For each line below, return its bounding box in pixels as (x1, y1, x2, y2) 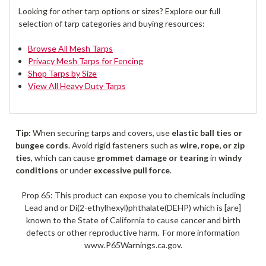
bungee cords (15, 140, 68, 151)
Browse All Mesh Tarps (28, 43, 113, 54)
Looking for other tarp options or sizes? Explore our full (18, 6, 220, 17)
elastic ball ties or (171, 128, 242, 138)
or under (58, 165, 93, 176)
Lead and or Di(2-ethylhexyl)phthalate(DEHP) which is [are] (25, 202, 241, 213)
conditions (15, 165, 58, 176)
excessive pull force (93, 165, 170, 176)
